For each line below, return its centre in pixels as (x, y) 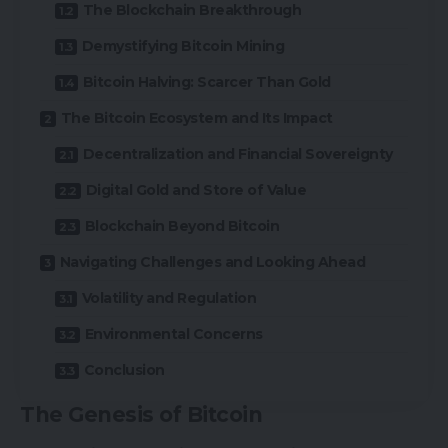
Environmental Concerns (173, 334)
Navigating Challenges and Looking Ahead (212, 262)
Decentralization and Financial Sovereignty (237, 154)
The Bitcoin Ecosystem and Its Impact (196, 118)
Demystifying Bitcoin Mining (182, 46)
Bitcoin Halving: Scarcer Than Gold (206, 82)
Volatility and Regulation (168, 298)
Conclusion (124, 370)
